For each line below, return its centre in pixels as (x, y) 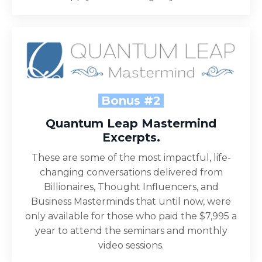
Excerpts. (131, 137)
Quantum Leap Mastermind (131, 123)
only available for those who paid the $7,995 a (131, 216)
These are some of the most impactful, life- (131, 157)
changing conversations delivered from (131, 172)
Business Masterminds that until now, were (131, 201)
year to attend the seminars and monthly (131, 230)
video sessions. (131, 245)
